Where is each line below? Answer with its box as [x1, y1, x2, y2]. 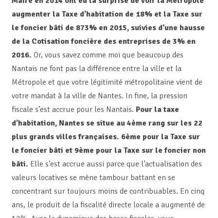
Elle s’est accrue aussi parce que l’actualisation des [28, 159, 202, 169]
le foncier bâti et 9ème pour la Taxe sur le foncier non [12, 145, 206, 156]
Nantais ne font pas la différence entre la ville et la [12, 64, 182, 74]
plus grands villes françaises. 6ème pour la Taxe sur [12, 132, 200, 142]
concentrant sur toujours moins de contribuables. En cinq [12, 186, 204, 197]
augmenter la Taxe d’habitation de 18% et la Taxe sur [12, 9, 202, 19]
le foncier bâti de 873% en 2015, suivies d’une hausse [12, 23, 205, 33]
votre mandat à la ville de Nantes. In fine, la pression [12, 91, 187, 101]
